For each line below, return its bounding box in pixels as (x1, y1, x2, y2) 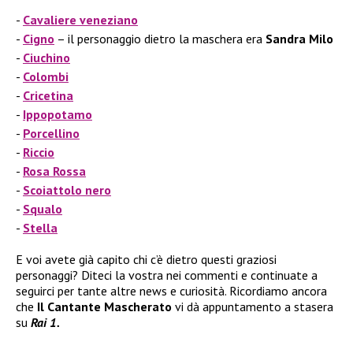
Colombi (23, 69, 69, 85)
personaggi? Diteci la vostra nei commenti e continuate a (16, 267, 318, 284)
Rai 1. (28, 314, 60, 331)
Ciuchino (23, 50, 70, 66)
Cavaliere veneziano (23, 12, 138, 28)
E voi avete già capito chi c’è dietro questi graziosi (16, 251, 277, 268)
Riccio (23, 144, 54, 161)
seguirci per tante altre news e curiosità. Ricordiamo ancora (16, 283, 327, 299)
